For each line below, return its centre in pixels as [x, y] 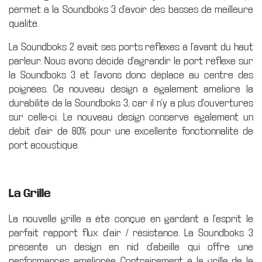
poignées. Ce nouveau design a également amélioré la [131, 89]
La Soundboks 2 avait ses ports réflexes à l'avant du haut [131, 47]
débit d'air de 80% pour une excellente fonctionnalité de [131, 132]
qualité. [24, 24]
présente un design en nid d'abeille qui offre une [131, 247]
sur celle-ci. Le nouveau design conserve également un [131, 118]
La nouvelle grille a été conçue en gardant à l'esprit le [131, 219]
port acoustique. [44, 146]
